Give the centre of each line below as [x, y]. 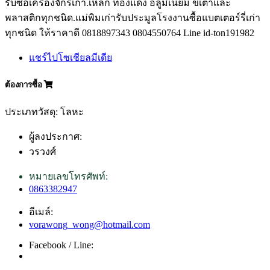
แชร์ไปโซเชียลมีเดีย [71, 57]
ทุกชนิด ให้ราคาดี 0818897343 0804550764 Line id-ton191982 [130, 33]
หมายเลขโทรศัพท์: [68, 176]
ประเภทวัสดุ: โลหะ [44, 111]
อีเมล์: [41, 212]
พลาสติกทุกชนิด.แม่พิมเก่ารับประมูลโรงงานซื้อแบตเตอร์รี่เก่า [133, 17]
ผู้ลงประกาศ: [55, 136]
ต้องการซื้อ [24, 84]
